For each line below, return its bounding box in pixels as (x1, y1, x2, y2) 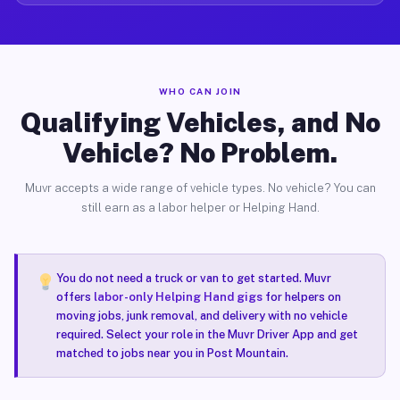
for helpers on (262, 290, 341, 304)
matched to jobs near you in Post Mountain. (55, 346, 288, 360)
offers (55, 290, 94, 304)
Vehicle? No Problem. (62, 137, 337, 169)
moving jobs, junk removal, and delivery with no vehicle (55, 309, 347, 322)
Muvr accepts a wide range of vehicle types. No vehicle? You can (24, 181, 376, 195)
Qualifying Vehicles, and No (20, 106, 380, 138)
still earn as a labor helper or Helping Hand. (80, 201, 320, 214)
